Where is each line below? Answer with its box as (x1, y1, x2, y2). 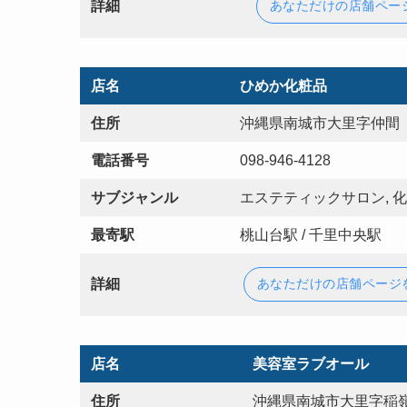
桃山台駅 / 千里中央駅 (240, 226, 382, 243)
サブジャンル (91, 189, 178, 205)
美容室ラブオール (253, 355, 369, 372)
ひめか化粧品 (240, 77, 327, 94)
